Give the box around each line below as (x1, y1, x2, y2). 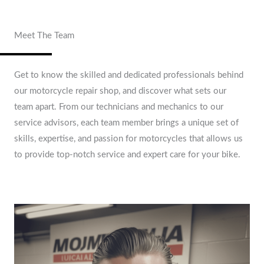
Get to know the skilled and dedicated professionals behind (14, 70, 243, 80)
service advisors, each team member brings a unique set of (14, 118, 239, 127)
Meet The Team (14, 31, 74, 40)
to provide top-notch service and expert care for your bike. (14, 150, 240, 159)
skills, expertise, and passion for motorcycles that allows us (14, 134, 243, 143)
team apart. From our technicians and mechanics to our (14, 102, 223, 111)
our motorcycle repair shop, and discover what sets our (14, 86, 226, 95)
